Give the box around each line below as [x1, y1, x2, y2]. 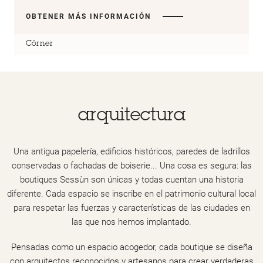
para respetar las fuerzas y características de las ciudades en [13, 202, 250, 213]
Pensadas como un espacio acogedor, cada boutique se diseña [11, 242, 252, 253]
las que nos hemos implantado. [72, 216, 191, 227]
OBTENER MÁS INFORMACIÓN [26, 12, 151, 21]
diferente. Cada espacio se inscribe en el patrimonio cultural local [7, 188, 256, 199]
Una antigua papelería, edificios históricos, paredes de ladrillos [13, 146, 250, 157]
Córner [26, 40, 53, 48]
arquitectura [77, 107, 186, 126]
